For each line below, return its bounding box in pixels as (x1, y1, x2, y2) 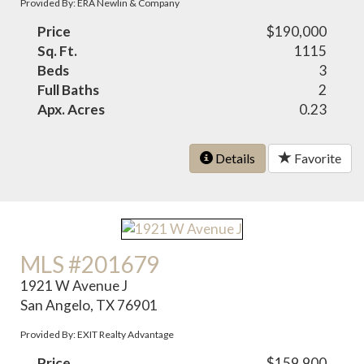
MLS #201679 (20, 249, 160, 278)
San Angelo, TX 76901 (20, 296, 158, 314)
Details (213, 150, 255, 167)
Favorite (292, 150, 341, 167)
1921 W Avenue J (20, 276, 128, 294)
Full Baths (37, 81, 100, 99)
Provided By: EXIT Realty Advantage (20, 327, 175, 340)
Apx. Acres (37, 101, 106, 119)
